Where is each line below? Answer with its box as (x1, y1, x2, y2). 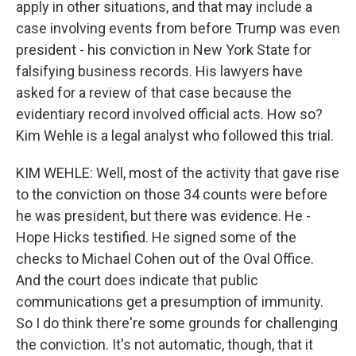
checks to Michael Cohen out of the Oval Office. (16, 250, 314, 267)
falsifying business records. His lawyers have (16, 63, 303, 79)
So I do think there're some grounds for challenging (16, 315, 338, 331)
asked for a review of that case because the (16, 84, 292, 101)
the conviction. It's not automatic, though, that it (16, 336, 313, 353)
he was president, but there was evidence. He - (16, 207, 311, 224)
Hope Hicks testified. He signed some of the (16, 229, 296, 246)
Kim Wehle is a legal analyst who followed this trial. (16, 127, 334, 144)
